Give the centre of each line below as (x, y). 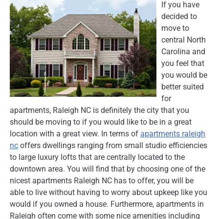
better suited (183, 87)
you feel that (183, 63)
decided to (179, 16)
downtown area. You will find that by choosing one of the (108, 169)
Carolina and (183, 51)
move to (175, 28)
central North (184, 40)
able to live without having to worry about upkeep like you (109, 192)
